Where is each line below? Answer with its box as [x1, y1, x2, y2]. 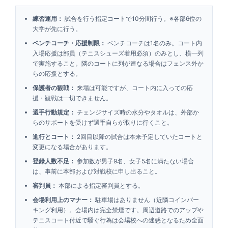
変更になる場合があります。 [33, 143, 112, 151]
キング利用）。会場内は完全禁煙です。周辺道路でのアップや [33, 206, 204, 214]
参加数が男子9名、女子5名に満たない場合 [75, 157, 194, 165]
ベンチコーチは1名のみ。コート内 [106, 39, 202, 47]
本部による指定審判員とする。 [57, 182, 144, 189]
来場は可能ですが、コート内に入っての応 [75, 84, 193, 92]
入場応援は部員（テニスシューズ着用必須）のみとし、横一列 [33, 49, 204, 57]
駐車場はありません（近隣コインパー [94, 196, 199, 204]
